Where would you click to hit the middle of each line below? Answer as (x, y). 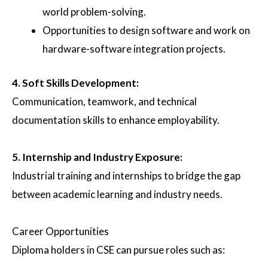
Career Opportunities (60, 231)
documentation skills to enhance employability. (116, 120)
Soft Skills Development (79, 83)
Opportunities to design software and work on (146, 31)
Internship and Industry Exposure (101, 157)
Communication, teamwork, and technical (104, 101)
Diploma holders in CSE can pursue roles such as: (118, 249)
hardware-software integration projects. (134, 49)
